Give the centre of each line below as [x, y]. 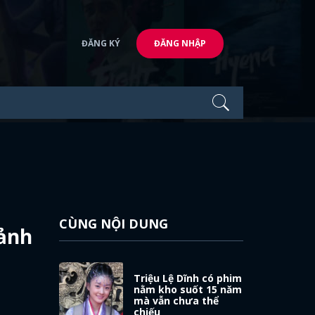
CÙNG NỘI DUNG [113, 224]
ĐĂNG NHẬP [180, 43]
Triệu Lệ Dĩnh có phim [188, 278]
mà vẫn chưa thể [176, 300]
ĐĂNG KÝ [101, 43]
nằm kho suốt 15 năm [188, 289]
